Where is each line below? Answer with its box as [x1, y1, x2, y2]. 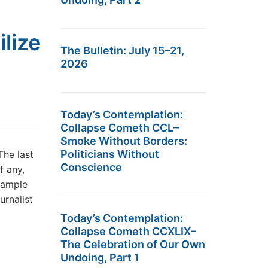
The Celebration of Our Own [60, 238, 205, 251]
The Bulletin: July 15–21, [60, 44, 184, 57]
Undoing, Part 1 [60, 251, 139, 264]
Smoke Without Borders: [60, 135, 187, 147]
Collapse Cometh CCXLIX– [60, 225, 196, 237]
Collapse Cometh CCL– [60, 121, 179, 134]
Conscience [60, 161, 122, 173]
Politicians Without [60, 148, 159, 160]
